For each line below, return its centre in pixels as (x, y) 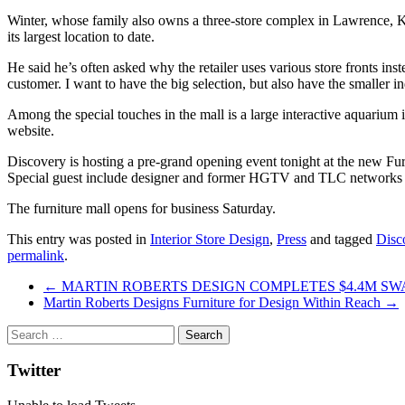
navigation (55, 313)
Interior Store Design (210, 239)
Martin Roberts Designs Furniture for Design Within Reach (214, 302)
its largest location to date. (81, 36)
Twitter (34, 371)
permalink (36, 255)
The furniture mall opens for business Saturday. (141, 208)
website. (31, 130)
